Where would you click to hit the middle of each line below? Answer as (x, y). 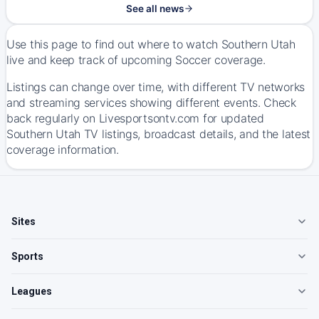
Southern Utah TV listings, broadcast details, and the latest (159, 134)
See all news (155, 9)
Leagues (32, 291)
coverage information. (63, 150)
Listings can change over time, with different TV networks (156, 87)
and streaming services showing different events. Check (151, 103)
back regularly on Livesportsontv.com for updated (135, 118)
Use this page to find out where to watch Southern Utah (151, 44)
